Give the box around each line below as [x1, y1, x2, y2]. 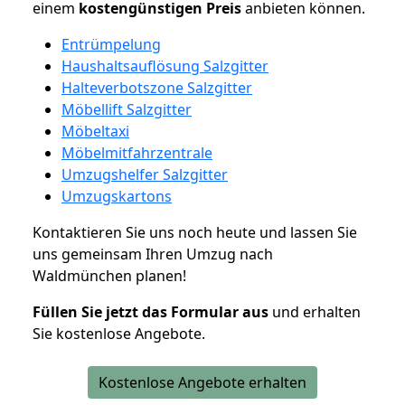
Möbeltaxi [61, 120, 129, 141]
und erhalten [268, 301, 361, 322]
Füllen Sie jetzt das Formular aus [33, 301, 268, 322]
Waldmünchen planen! [33, 265, 186, 286]
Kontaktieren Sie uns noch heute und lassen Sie [33, 221, 357, 242]
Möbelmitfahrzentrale [61, 142, 212, 163]
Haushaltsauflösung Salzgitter [61, 55, 268, 76]
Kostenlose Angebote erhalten [99, 372, 306, 392]
